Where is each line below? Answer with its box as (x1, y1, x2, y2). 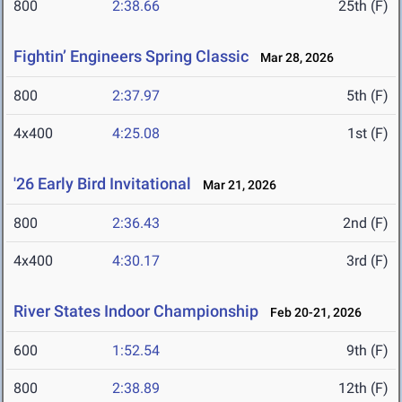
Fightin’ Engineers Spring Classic (13, 47, 249, 66)
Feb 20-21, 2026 (262, 305, 362, 320)
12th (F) (338, 380, 389, 398)
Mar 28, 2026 (252, 50, 334, 66)
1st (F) (347, 125, 389, 143)
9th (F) (346, 342, 389, 360)
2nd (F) (343, 214, 389, 232)
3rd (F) (346, 252, 389, 270)
